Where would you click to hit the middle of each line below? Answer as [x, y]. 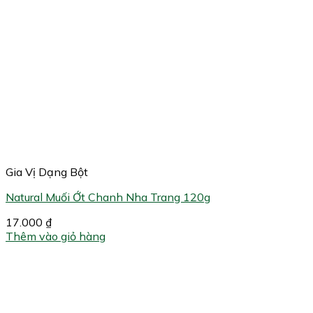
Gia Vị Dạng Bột [47, 172]
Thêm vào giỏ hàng [56, 236]
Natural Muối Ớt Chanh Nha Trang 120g [108, 197]
